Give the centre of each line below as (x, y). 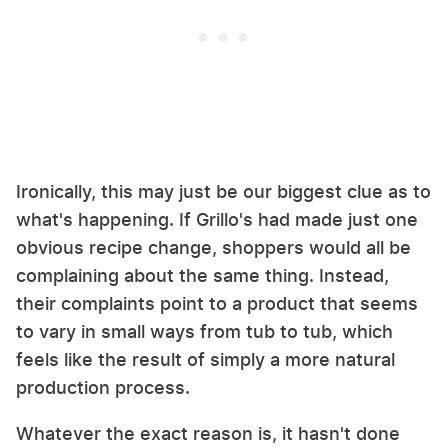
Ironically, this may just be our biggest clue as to (223, 192)
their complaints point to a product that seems (217, 304)
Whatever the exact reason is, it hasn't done (208, 434)
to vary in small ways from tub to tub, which (204, 332)
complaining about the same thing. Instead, (202, 276)
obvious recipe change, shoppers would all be (213, 248)
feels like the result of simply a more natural (205, 360)
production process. (103, 388)
